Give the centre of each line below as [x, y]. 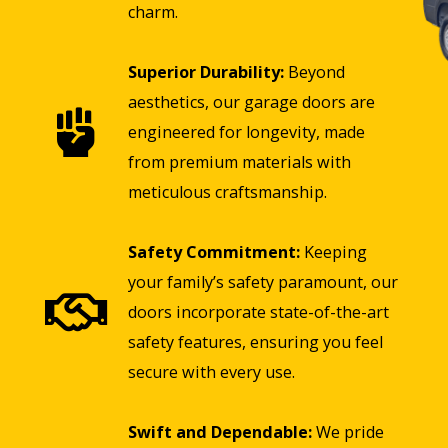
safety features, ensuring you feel [255, 341]
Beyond [314, 71]
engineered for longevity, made [246, 131]
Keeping [333, 251]
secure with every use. [211, 371]
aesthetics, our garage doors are [251, 101]
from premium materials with [239, 161]
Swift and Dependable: [219, 431]
